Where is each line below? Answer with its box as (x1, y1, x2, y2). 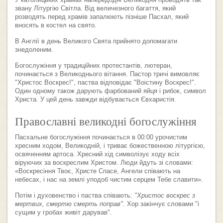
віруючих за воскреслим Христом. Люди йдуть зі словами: (15, 159, 193, 167)
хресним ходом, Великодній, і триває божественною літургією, (15, 142, 205, 150)
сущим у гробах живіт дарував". (15, 209, 112, 217)
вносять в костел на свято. (15, 22, 97, 29)
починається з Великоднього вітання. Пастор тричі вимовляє (15, 71, 200, 78)
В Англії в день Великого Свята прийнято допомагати (15, 38, 177, 45)
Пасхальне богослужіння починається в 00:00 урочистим (15, 134, 187, 141)
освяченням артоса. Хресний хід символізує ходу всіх (15, 151, 180, 158)
